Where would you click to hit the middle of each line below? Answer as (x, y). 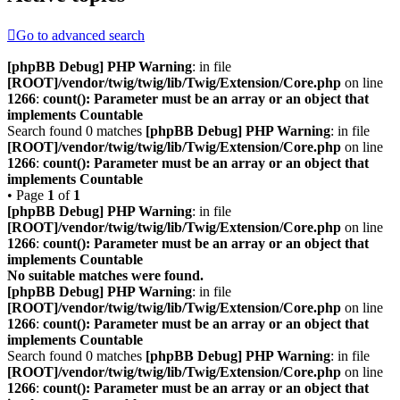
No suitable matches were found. (105, 276)
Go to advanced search (80, 36)
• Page (27, 196)
